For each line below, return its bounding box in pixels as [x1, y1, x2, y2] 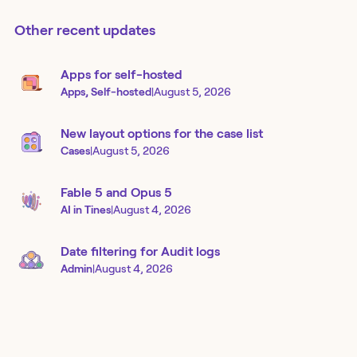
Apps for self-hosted [61, 68, 182, 82]
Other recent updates [14, 22, 155, 38]
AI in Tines [61, 203, 111, 217]
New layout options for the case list [61, 127, 263, 141]
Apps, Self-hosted [61, 85, 151, 99]
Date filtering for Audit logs [61, 245, 220, 259]
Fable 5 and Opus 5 [61, 186, 172, 200]
